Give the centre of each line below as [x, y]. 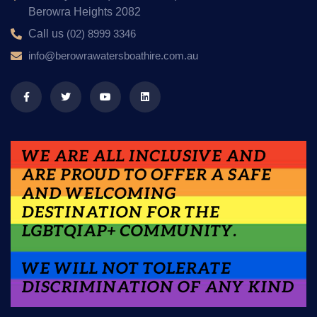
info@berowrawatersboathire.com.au [113, 55]
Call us [47, 33]
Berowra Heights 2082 [85, 11]
